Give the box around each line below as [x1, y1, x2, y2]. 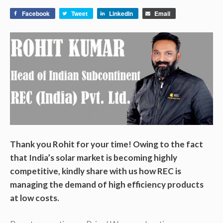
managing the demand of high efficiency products [10, 179, 204, 190]
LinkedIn [109, 9, 133, 18]
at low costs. [10, 193, 59, 204]
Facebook [22, 9, 50, 18]
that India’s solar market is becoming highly [10, 152, 177, 163]
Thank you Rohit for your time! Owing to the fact [10, 139, 203, 150]
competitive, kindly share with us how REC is [10, 166, 181, 177]
